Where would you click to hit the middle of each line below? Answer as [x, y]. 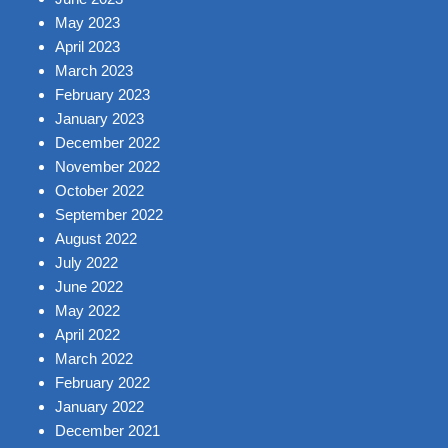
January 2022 [99, 407]
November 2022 [107, 167]
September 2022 [109, 215]
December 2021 [107, 431]
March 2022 [94, 359]
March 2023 [94, 71]
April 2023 [87, 47]
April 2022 [87, 335]
